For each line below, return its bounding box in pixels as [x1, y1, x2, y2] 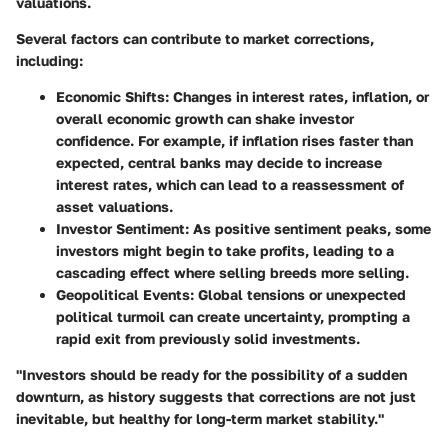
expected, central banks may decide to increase [56, 153, 382, 171]
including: [16, 51, 83, 69]
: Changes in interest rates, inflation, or [165, 87, 429, 105]
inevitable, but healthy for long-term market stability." [16, 409, 384, 427]
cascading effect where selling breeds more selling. [56, 263, 409, 281]
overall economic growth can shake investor [56, 109, 354, 127]
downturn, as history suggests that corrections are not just [16, 387, 416, 405]
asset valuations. [56, 197, 173, 215]
